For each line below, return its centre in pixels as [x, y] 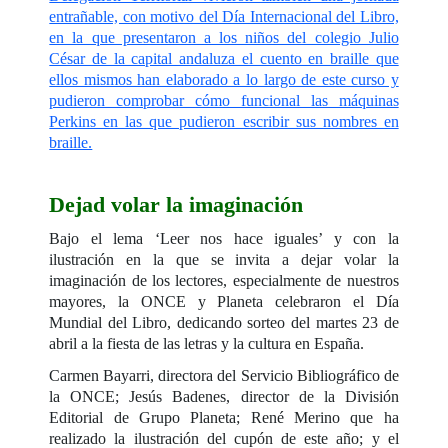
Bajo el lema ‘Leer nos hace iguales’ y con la [224, 238]
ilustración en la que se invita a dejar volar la [224, 259]
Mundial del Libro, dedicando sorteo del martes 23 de [224, 322]
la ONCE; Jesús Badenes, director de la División [224, 396]
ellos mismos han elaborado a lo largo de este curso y [224, 79]
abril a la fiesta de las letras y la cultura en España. [207, 343]
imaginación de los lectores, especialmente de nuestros [224, 280]
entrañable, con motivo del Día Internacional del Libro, [224, 16]
